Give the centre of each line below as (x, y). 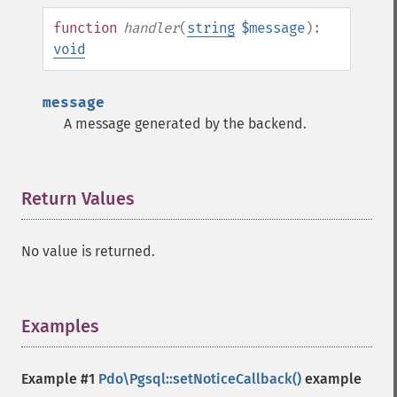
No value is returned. (88, 251)
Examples (60, 326)
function (85, 28)
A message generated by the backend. (185, 124)
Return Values (78, 198)
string (211, 28)
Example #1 (60, 379)
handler (151, 28)
